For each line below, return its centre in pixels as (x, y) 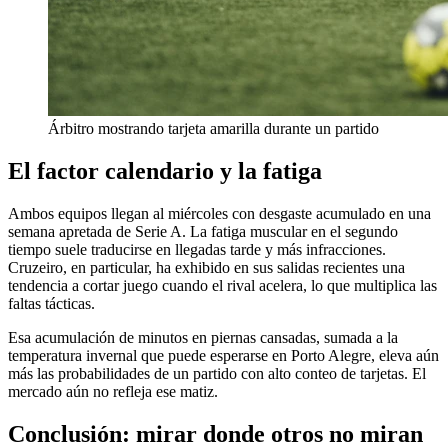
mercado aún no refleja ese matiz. (113, 392)
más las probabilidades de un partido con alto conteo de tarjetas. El (217, 374)
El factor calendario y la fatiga (165, 171)
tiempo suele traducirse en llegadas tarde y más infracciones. (197, 250)
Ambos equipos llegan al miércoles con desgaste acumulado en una (219, 214)
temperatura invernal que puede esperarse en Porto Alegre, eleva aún (223, 356)
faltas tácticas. (51, 304)
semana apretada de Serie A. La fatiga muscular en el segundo (203, 232)
